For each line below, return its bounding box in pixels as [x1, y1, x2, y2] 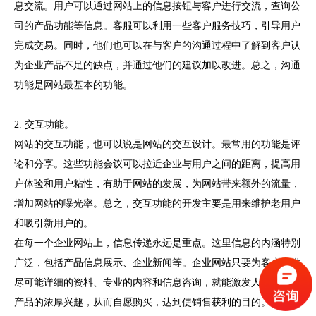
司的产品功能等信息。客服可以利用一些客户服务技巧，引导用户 [14, 20, 300, 31]
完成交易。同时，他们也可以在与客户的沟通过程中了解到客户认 [14, 40, 300, 51]
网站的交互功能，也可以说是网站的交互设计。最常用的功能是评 [14, 139, 300, 150]
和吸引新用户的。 [14, 218, 93, 229]
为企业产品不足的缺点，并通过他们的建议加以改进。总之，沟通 [14, 60, 300, 71]
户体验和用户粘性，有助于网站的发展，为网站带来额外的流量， [14, 178, 300, 189]
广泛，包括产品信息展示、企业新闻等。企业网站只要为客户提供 [14, 257, 300, 268]
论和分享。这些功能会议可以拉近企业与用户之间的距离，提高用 [14, 159, 300, 169]
